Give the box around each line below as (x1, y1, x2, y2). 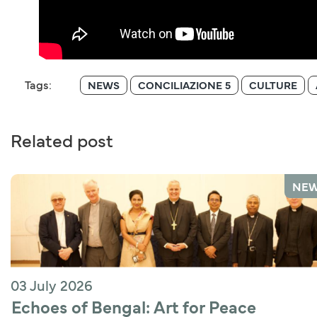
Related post (11, 127, 113, 153)
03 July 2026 (11, 275, 93, 295)
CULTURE (249, 77, 297, 93)
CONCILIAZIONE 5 (138, 77, 231, 93)
